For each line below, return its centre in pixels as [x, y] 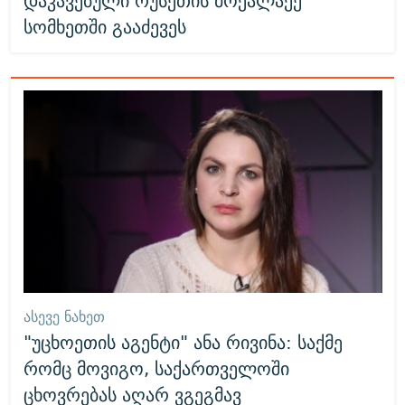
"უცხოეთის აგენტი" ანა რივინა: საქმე [183, 342]
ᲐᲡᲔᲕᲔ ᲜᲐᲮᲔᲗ [64, 316]
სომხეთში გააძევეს [104, 27]
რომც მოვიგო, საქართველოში [156, 368]
